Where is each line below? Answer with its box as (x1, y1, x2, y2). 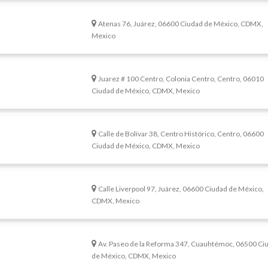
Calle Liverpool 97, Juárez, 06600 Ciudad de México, (98, 184, 264, 194)
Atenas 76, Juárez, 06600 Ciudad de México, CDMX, (98, 19, 264, 29)
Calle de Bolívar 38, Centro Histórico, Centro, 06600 (98, 129, 264, 139)
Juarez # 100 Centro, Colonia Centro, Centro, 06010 (98, 74, 264, 84)
